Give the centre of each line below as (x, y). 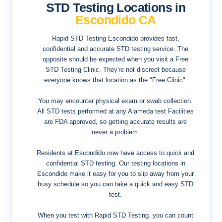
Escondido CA (115, 20)
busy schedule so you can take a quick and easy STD (116, 184)
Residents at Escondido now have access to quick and (116, 153)
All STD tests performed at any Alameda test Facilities (116, 111)
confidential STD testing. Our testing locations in (115, 163)
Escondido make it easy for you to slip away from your (116, 173)
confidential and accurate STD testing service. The (116, 49)
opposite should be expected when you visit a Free (116, 59)
